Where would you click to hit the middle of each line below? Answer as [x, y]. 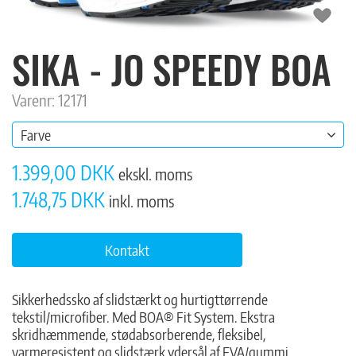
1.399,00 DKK [65, 172]
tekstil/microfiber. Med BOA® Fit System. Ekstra [143, 317]
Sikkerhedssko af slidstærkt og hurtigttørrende [140, 299]
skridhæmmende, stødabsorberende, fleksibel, [139, 334]
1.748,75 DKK [60, 199]
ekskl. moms [155, 174]
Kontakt [127, 250]
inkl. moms [141, 201]
